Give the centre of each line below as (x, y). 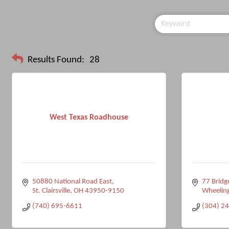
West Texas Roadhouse (89, 117)
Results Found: (56, 60)
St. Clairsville (51, 191)
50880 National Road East (72, 182)
